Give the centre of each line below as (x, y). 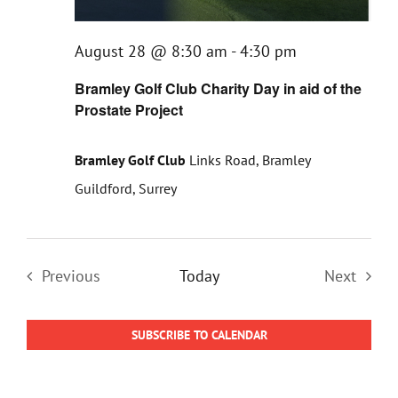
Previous (71, 276)
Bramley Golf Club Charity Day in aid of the (218, 89)
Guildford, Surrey (126, 189)
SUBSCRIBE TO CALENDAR (199, 335)
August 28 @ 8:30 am (151, 52)
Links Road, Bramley (250, 160)
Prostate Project (129, 110)
